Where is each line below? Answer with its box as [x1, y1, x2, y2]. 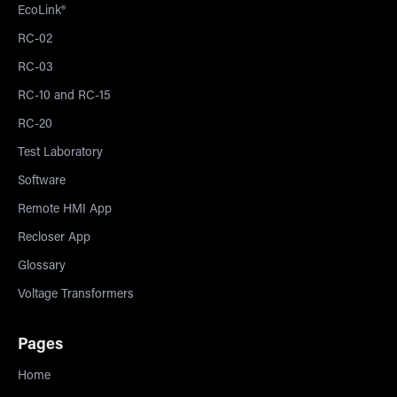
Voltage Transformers [18, 289, 134, 301]
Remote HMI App [18, 204, 112, 216]
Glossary [18, 261, 66, 273]
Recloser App [18, 232, 90, 245]
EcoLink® [18, 5, 66, 18]
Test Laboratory [18, 147, 103, 160]
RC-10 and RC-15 [18, 90, 111, 103]
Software [18, 175, 66, 188]
